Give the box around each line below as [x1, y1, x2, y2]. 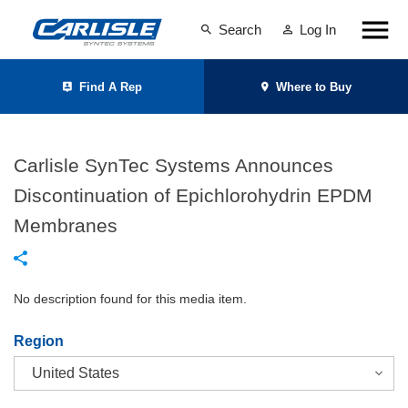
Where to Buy [275, 79, 352, 94]
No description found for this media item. [14, 291, 247, 306]
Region [14, 333, 64, 349]
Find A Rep [78, 79, 142, 94]
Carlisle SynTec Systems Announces [14, 155, 333, 176]
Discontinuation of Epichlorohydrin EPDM [14, 185, 372, 206]
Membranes [14, 215, 117, 236]
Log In [300, 22, 336, 37]
